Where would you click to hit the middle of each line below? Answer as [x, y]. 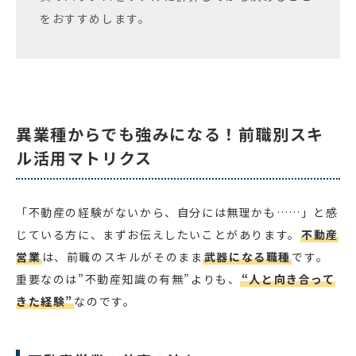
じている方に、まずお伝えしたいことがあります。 [158, 234]
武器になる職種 [247, 256]
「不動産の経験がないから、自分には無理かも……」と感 [177, 212]
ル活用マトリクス [84, 157]
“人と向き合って [288, 279]
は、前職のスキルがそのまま [122, 256]
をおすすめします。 [95, 18]
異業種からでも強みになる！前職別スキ [170, 133]
